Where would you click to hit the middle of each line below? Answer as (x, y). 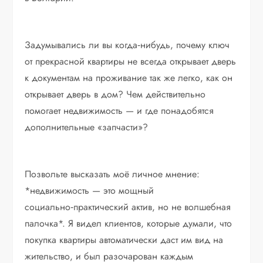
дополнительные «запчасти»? (87, 127)
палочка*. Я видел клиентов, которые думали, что (129, 224)
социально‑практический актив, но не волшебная (128, 207)
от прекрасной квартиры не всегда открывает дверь (131, 62)
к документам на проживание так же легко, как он (129, 78)
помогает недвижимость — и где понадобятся (119, 111)
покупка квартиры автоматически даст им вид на (124, 240)
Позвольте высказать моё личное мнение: (112, 174)
